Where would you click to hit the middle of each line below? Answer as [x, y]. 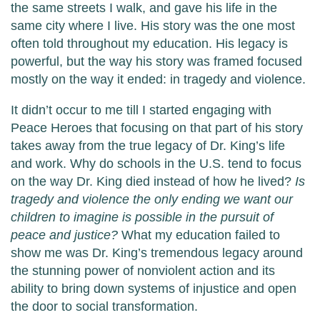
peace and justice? [66, 235]
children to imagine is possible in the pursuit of [142, 217]
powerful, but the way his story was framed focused [156, 62]
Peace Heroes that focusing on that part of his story [157, 128]
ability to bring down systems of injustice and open [154, 289]
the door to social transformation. [106, 307]
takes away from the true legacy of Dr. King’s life [148, 146]
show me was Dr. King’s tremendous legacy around [157, 253]
